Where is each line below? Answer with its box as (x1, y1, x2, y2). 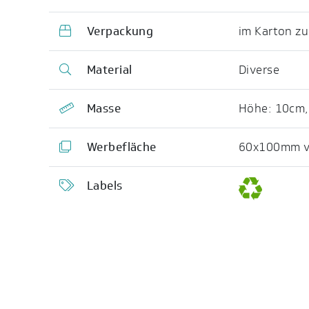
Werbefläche (86, 139, 157, 156)
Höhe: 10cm (238, 100, 306, 117)
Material (86, 61, 132, 79)
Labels (86, 177, 123, 195)
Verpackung (86, 23, 154, 40)
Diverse (238, 61, 280, 79)
